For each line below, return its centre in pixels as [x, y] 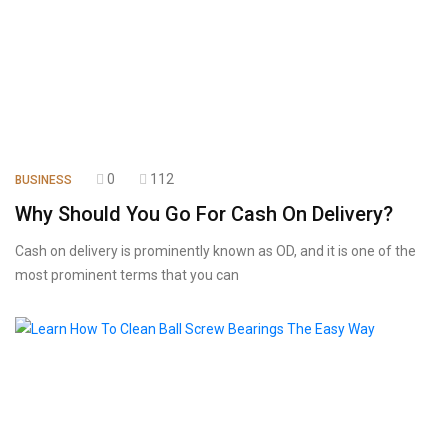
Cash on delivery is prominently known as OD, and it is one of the [215, 251]
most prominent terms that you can [127, 275]
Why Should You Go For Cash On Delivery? [204, 214]
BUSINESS [43, 180]
